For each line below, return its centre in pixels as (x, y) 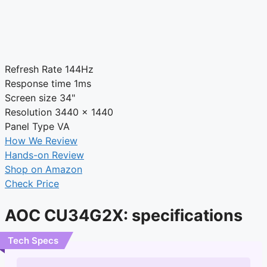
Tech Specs (33, 240)
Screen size (31, 97)
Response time (38, 83)
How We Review (41, 140)
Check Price (32, 183)
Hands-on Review (44, 155)
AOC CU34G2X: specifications (124, 216)
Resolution (28, 112)
